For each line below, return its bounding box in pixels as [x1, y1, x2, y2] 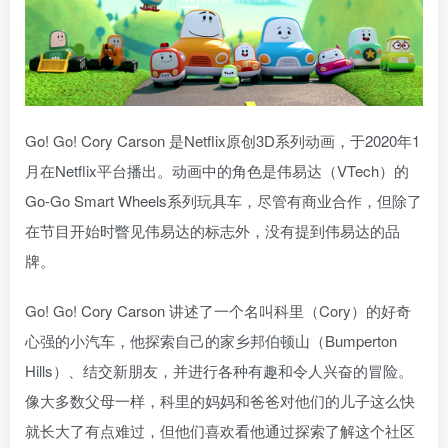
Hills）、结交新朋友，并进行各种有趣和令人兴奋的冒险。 [25, 359, 413, 381]
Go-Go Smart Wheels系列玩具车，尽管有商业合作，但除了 [25, 189, 422, 211]
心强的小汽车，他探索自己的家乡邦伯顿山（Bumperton [25, 329, 397, 351]
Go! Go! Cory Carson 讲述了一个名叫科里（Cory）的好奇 [25, 299, 411, 321]
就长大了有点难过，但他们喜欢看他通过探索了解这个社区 [25, 419, 415, 441]
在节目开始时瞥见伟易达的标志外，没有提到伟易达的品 [25, 219, 400, 241]
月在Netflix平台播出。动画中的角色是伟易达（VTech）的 [25, 159, 409, 181]
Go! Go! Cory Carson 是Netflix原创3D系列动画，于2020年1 [25, 129, 420, 151]
